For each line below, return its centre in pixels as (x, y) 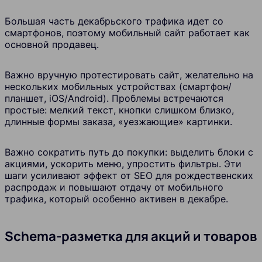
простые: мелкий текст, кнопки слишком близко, (119, 110)
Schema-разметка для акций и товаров (131, 236)
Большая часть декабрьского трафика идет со (114, 21)
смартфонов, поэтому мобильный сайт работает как (127, 32)
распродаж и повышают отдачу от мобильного (114, 187)
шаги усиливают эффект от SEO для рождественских (129, 175)
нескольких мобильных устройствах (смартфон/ (118, 86)
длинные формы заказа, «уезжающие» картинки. (118, 121)
